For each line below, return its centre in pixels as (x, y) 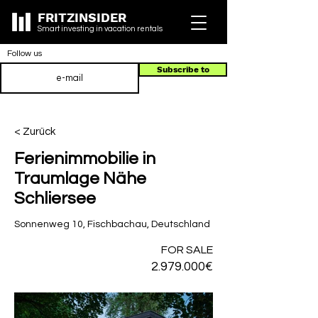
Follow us (24, 54)
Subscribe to (183, 70)
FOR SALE (187, 250)
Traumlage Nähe (80, 179)
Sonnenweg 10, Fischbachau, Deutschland (112, 224)
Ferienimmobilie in (85, 159)
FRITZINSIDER (82, 17)
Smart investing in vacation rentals (100, 29)
